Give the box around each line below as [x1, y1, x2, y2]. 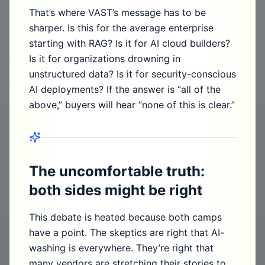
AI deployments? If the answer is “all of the [29, 83, 221, 95]
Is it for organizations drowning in [29, 53, 180, 64]
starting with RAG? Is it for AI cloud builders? [29, 37, 230, 49]
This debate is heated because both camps [29, 211, 222, 223]
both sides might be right [29, 182, 202, 199]
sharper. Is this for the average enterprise [29, 22, 214, 34]
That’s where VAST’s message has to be [29, 7, 206, 18]
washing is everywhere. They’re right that [29, 242, 214, 254]
